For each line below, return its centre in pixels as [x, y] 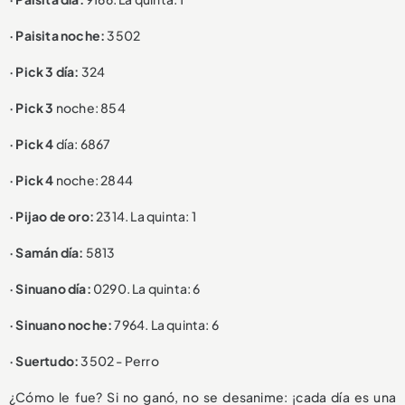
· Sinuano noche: [61, 325]
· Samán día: [47, 253]
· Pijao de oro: [52, 217]
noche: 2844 [94, 180]
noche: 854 [89, 108]
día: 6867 [82, 144]
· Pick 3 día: [44, 72]
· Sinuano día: [50, 289]
